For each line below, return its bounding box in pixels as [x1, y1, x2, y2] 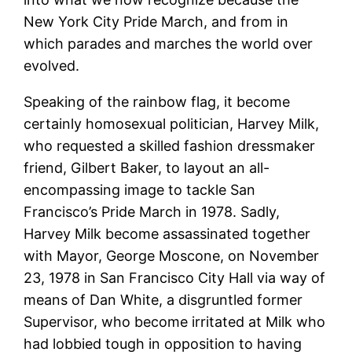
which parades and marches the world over [24, 35, 313, 52]
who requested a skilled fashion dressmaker [24, 137, 316, 154]
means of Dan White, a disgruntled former [24, 291, 303, 308]
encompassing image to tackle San [24, 181, 256, 198]
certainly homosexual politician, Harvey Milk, [24, 115, 320, 132]
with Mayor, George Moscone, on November [24, 247, 320, 264]
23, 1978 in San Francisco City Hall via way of [24, 269, 326, 286]
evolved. [24, 57, 80, 74]
